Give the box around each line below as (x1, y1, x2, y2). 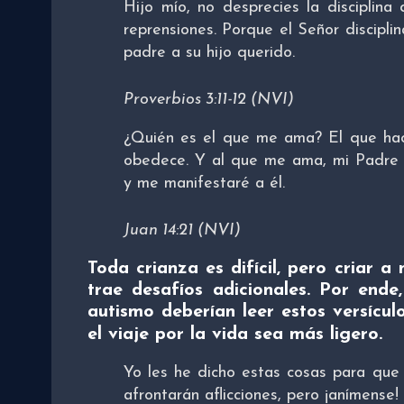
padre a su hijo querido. (124, 44, 295, 62)
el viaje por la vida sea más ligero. (87, 326, 382, 344)
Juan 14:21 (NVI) (124, 222, 241, 240)
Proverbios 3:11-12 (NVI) (124, 91, 294, 109)
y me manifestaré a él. (124, 175, 285, 193)
